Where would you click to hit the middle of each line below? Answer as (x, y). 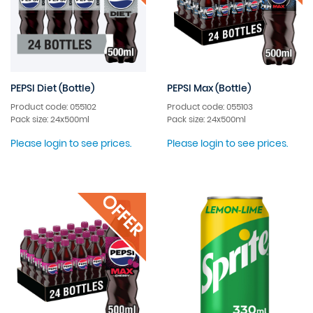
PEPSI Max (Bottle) (209, 88)
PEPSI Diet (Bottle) (52, 88)
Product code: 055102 (53, 106)
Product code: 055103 (210, 106)
